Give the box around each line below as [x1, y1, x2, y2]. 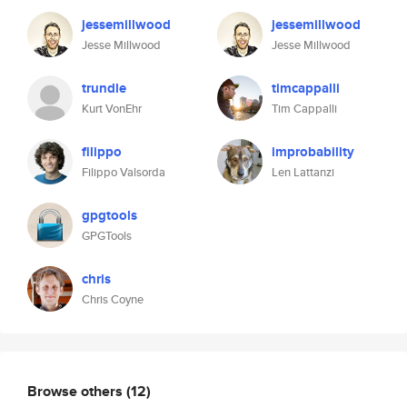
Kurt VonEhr [82, 100, 142, 117]
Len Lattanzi [272, 164, 334, 181]
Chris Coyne [82, 291, 144, 308]
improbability [272, 142, 354, 162]
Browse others [27, 380, 126, 402]
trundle [82, 78, 126, 98]
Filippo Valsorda [82, 164, 165, 181]
